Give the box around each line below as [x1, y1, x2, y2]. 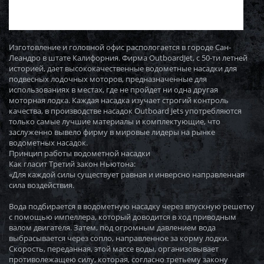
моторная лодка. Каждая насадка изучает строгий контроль [9, 95, 229, 106]
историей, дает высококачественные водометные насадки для [9, 63, 237, 74]
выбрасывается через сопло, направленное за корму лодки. [9, 233, 229, 244]
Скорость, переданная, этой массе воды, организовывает [9, 243, 219, 255]
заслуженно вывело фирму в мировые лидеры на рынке [9, 127, 215, 138]
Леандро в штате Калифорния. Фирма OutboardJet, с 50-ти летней [9, 52, 247, 64]
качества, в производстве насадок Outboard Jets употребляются [9, 105, 242, 117]
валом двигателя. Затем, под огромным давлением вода [9, 222, 216, 233]
